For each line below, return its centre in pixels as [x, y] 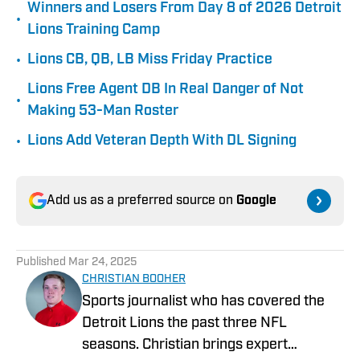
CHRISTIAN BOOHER [134, 280]
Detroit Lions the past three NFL [184, 324]
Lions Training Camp [94, 31]
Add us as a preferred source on [141, 201]
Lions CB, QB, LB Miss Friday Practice [150, 60]
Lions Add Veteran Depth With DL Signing [162, 141]
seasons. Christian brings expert [185, 346]
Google [256, 201]
